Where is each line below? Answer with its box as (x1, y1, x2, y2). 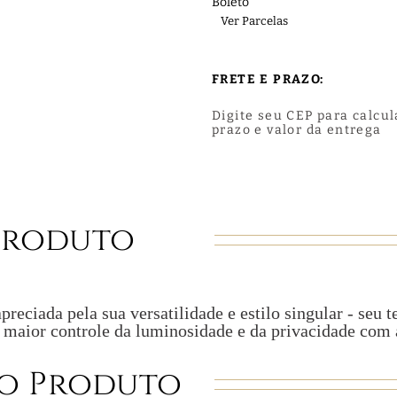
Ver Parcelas (221, 14, 288, 27)
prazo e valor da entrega (212, 122, 382, 137)
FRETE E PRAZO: (212, 72, 324, 87)
